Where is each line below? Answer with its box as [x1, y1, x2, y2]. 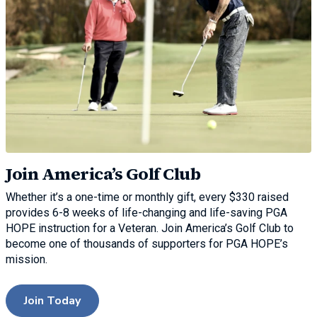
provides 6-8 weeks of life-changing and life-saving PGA [6, 205, 287, 219]
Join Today [24, 292, 81, 309]
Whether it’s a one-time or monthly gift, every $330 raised [6, 190, 289, 204]
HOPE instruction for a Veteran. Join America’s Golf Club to [6, 221, 294, 235]
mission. [6, 252, 47, 266]
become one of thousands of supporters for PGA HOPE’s [6, 236, 288, 250]
